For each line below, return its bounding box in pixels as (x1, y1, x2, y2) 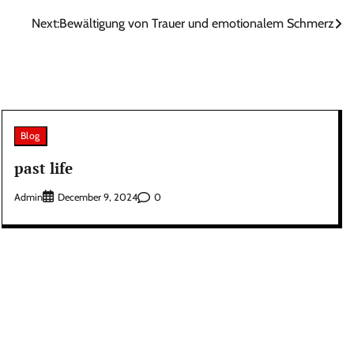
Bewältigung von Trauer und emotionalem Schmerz (59, 16, 334, 31)
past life (13, 157, 73, 178)
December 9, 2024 (57, 191, 137, 204)
